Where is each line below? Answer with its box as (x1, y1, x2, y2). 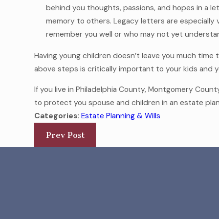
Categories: (34, 111, 82, 121)
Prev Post (45, 130, 85, 140)
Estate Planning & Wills (81, 111, 161, 121)
